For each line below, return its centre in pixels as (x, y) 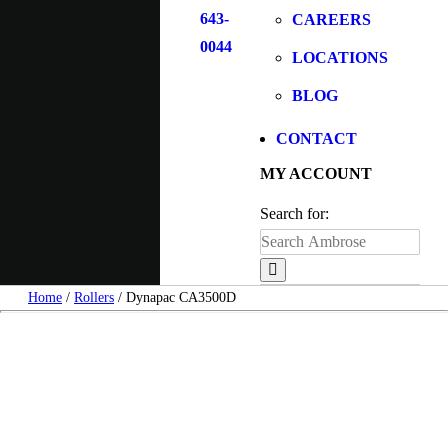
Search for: (294, 213)
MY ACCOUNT (315, 173)
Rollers (94, 297)
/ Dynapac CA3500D (175, 297)
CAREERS (331, 19)
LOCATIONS (339, 57)
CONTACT (316, 138)
